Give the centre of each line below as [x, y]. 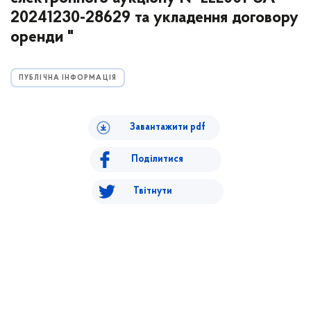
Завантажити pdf [167, 127]
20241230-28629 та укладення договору [154, 18]
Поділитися [157, 159]
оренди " [42, 37]
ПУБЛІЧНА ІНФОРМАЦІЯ [68, 78]
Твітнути [152, 191]
